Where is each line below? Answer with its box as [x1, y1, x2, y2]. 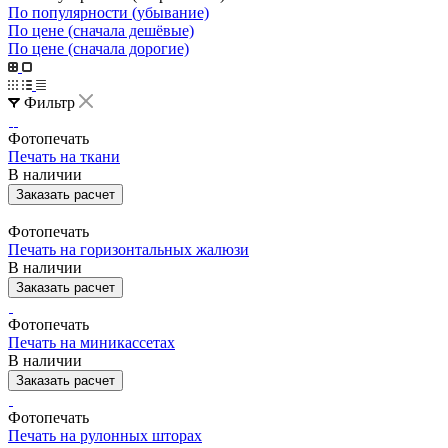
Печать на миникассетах [8, 333, 175, 351]
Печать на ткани [8, 147, 120, 165]
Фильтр [24, 93, 75, 111]
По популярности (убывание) [8, 3, 209, 21]
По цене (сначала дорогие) [8, 39, 189, 57]
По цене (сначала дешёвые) [8, 21, 194, 39]
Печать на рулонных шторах [8, 426, 202, 444]
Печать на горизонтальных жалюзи [8, 240, 249, 258]
